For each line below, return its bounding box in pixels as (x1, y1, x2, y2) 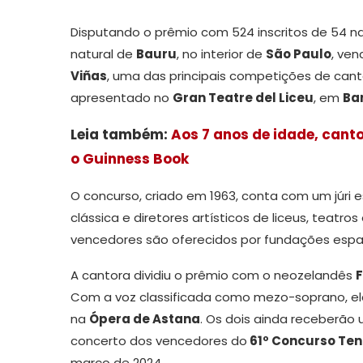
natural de (70, 45, 136, 62)
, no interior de (177, 45, 266, 62)
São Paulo (266, 45, 331, 62)
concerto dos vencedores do (70, 331, 247, 349)
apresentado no (70, 88, 173, 106)
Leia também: (70, 124, 171, 144)
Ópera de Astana (89, 310, 200, 327)
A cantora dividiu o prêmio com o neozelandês (70, 266, 356, 284)
